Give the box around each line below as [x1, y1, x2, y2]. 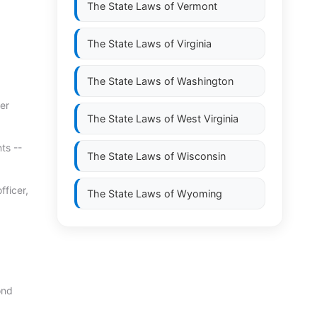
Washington [177, 75, 234, 87]
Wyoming [177, 188, 222, 200]
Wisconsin [177, 150, 226, 162]
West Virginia [177, 113, 238, 125]
